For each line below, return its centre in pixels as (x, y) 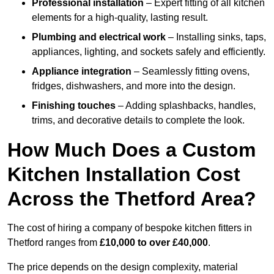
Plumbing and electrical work (99, 37)
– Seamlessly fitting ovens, (191, 72)
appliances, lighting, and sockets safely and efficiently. (149, 52)
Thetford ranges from (54, 243)
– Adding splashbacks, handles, (186, 106)
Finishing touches (74, 106)
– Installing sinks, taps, (216, 37)
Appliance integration (82, 72)
